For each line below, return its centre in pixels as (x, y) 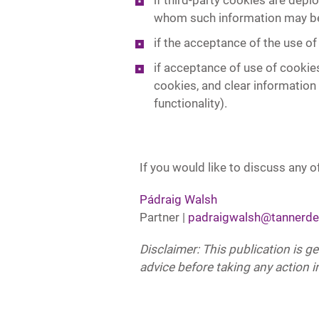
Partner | (163, 218)
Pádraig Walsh (178, 200)
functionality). (190, 104)
